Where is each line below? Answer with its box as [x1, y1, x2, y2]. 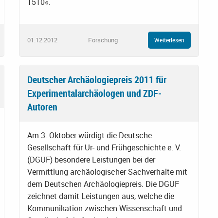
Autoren [27, 100, 57, 113]
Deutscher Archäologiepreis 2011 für [27, 73, 166, 86]
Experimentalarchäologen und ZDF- [27, 86, 162, 100]
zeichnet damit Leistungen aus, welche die [27, 190, 174, 201]
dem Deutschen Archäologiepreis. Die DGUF [27, 178, 179, 189]
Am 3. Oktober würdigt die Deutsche [27, 129, 152, 141]
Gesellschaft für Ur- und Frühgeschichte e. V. [27, 142, 181, 153]
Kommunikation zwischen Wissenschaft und [27, 202, 182, 214]
